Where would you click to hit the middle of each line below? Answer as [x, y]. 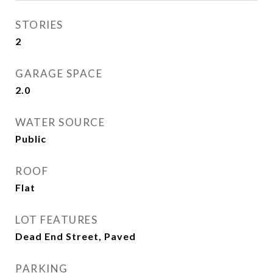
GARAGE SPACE [59, 73]
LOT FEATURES [56, 220]
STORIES [39, 25]
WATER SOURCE [60, 122]
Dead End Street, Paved [76, 236]
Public [31, 139]
